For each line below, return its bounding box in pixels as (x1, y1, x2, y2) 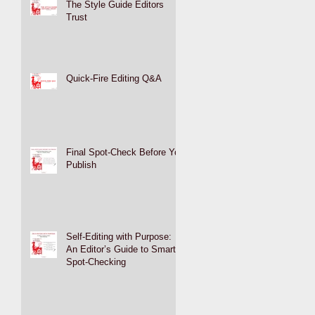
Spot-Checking (66, 256, 126, 267)
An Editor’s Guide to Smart (66, 243, 176, 255)
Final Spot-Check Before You (66, 146, 184, 157)
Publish (66, 159, 96, 170)
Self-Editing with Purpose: (66, 231, 172, 242)
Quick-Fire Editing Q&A (66, 72, 162, 84)
